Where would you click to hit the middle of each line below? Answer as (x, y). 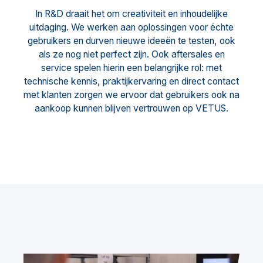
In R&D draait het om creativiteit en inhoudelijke (131, 14)
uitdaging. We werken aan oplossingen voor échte (131, 28)
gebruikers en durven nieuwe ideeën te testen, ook (131, 41)
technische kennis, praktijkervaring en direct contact (131, 82)
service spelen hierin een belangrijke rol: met (131, 68)
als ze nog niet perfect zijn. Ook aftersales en (131, 55)
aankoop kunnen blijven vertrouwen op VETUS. (131, 109)
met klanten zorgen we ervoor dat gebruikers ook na (131, 95)
